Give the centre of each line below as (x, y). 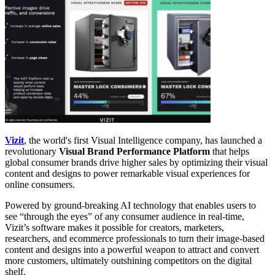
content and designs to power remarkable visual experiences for (127, 174)
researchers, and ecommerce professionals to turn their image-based (135, 239)
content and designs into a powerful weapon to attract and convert (132, 250)
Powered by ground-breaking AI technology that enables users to (130, 206)
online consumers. (40, 185)
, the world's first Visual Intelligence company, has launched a (143, 141)
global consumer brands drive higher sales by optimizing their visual (136, 163)
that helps (230, 152)
